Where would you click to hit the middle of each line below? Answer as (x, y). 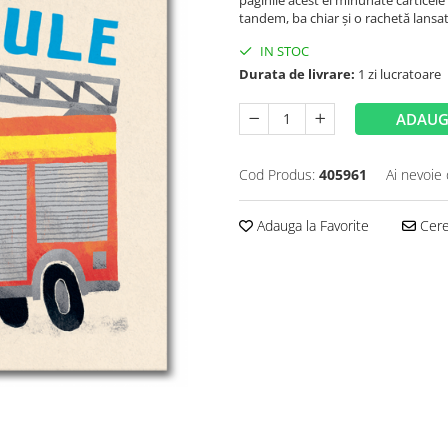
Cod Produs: (277, 174)
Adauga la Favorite (311, 225)
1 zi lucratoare (398, 74)
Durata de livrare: (297, 74)
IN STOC (283, 51)
